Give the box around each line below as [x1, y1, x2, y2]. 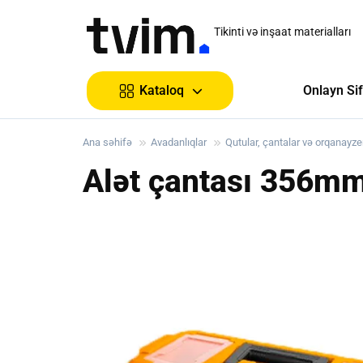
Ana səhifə [83, 136, 132, 148]
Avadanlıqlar [151, 136, 207, 148]
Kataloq [139, 83, 184, 98]
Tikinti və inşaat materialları [214, 25, 351, 38]
